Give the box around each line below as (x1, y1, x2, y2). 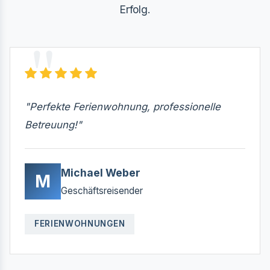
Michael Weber (61, 166, 140, 179)
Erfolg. (119, 3, 151, 16)
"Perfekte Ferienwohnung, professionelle (25, 101, 221, 113)
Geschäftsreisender (61, 185, 143, 196)
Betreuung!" (25, 119, 82, 131)
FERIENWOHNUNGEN (34, 219, 125, 229)
